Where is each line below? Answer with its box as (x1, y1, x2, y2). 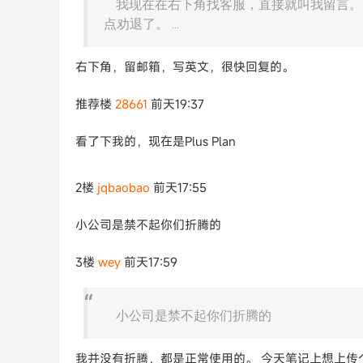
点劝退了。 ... (104, 16, 179, 32)
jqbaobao (97, 179, 150, 195)
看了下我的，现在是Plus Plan (75, 133, 236, 149)
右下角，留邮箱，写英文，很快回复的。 (75, 58, 294, 75)
